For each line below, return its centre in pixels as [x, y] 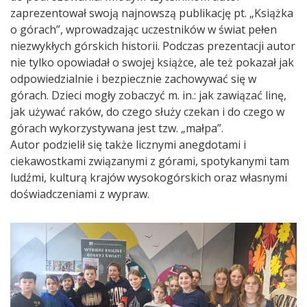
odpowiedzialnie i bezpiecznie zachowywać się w [133, 78]
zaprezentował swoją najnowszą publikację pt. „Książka [152, 13]
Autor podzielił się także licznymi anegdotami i [128, 144]
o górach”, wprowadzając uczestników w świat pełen [144, 29]
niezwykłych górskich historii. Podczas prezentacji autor [153, 46]
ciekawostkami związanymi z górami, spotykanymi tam [150, 161]
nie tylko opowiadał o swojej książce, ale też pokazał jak [152, 62]
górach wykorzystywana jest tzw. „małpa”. [117, 128]
